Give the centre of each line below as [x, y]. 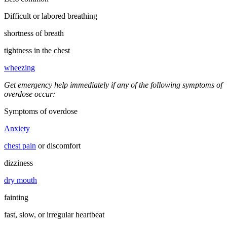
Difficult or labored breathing [51, 16]
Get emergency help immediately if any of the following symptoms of [113, 85]
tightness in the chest [37, 50]
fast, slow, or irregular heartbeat [54, 214]
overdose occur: [30, 94]
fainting [16, 197]
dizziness [18, 163]
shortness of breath [34, 33]
